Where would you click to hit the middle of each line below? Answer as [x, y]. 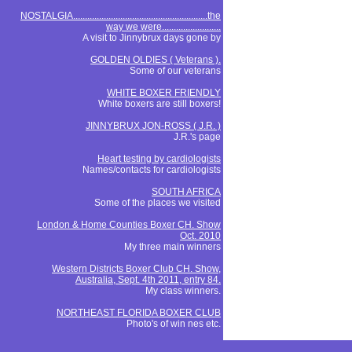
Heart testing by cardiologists [159, 159]
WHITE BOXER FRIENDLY [164, 93]
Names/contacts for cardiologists [152, 170]
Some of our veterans [175, 71]
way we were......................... [163, 27]
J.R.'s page [197, 137]
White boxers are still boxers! [159, 104]
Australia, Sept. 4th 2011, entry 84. [148, 280]
